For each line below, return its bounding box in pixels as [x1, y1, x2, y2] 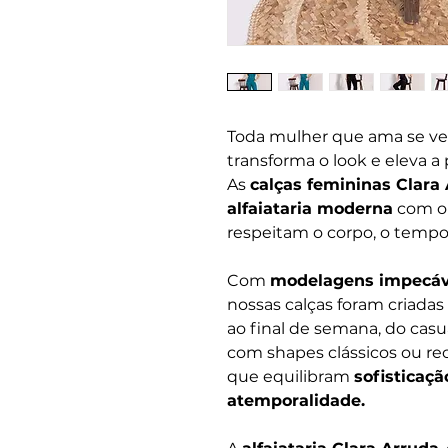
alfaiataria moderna [227, 198, 393, 218]
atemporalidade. [227, 390, 365, 410]
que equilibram [227, 366, 354, 386]
